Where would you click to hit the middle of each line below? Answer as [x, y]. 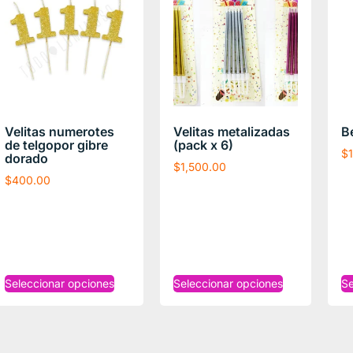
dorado [26, 158]
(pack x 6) [203, 145]
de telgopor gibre [56, 145]
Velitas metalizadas [231, 131]
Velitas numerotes [59, 131]
